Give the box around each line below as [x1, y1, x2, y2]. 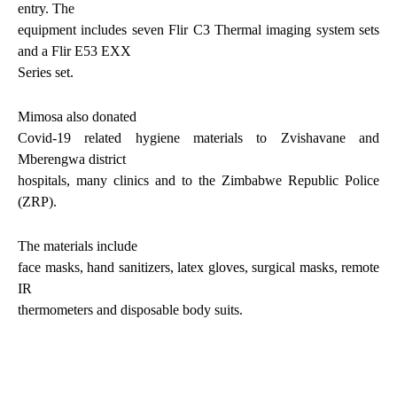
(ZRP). [18, 194, 57, 210]
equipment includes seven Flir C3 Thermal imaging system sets [18, 22, 379, 38]
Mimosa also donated [18, 109, 136, 125]
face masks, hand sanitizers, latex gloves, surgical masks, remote [18, 260, 379, 276]
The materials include [18, 238, 137, 254]
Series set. [18, 65, 74, 81]
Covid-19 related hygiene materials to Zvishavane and [18, 130, 379, 146]
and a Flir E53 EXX [18, 43, 131, 59]
